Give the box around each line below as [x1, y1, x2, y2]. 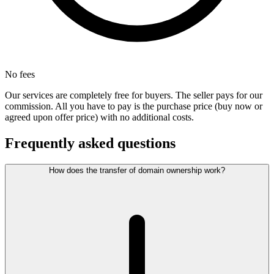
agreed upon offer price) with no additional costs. [5, 112, 194, 123]
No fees [5, 69, 35, 80]
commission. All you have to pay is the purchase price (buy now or [5, 101, 262, 112]
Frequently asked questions [5, 135, 176, 152]
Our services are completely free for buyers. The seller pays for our [5, 90, 262, 101]
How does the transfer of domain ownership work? [49, 166, 225, 176]
